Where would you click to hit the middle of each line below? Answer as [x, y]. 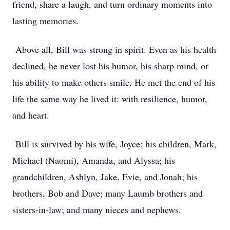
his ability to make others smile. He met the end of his [114, 82]
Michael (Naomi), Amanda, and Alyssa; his [94, 160]
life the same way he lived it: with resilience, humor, [110, 99]
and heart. [31, 115]
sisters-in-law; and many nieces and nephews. [97, 209]
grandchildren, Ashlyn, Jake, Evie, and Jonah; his [105, 177]
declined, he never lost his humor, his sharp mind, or [110, 66]
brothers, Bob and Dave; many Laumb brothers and [108, 193]
